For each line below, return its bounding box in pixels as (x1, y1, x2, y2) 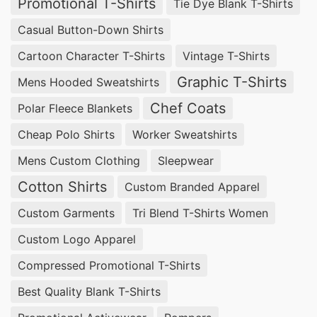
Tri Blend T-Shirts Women (132, 205, 268, 220)
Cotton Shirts (18, 178, 107, 195)
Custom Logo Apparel (18, 231, 136, 246)
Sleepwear (158, 153, 214, 168)
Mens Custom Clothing (18, 153, 140, 168)
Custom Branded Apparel (125, 179, 260, 194)
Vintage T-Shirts (183, 48, 270, 63)
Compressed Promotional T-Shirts (18, 258, 200, 272)
